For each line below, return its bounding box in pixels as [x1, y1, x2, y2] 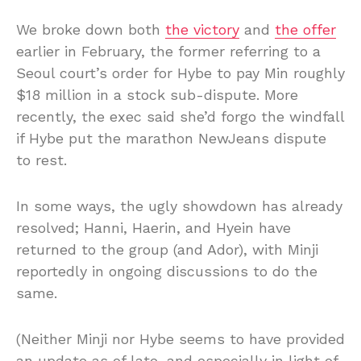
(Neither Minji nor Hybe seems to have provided [16, 330, 345, 347]
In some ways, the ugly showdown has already [16, 197, 342, 214]
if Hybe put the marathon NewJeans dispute [16, 129, 326, 147]
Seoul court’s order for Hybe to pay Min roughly [16, 64, 345, 81]
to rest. [16, 151, 67, 168]
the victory [165, 20, 239, 38]
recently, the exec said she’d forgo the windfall [16, 107, 344, 125]
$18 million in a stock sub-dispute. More [16, 85, 298, 103]
